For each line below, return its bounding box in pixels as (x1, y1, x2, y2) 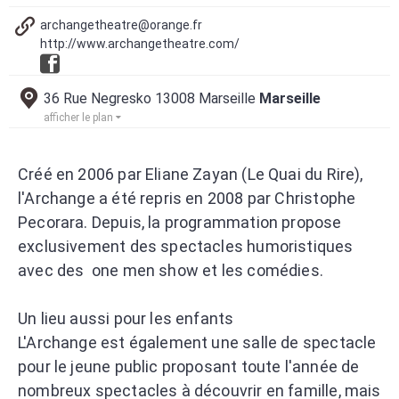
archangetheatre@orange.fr (40, 17, 202, 32)
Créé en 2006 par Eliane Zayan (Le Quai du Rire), (18, 164, 363, 183)
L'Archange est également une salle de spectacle (18, 332, 377, 352)
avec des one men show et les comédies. (18, 260, 324, 280)
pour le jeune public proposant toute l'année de (18, 356, 360, 376)
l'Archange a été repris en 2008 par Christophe (18, 188, 356, 208)
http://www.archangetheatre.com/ (40, 36, 240, 51)
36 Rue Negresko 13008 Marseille (44, 89, 259, 107)
